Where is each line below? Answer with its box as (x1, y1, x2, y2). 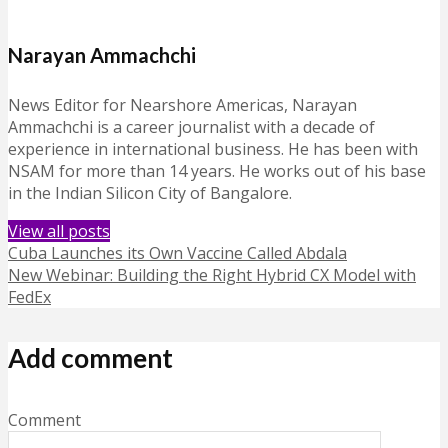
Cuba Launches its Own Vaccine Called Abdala (8, 241, 347, 264)
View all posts (8, 219, 110, 242)
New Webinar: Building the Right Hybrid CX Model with (8, 263, 416, 286)
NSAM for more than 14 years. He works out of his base (8, 159, 426, 182)
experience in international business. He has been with (8, 137, 418, 160)
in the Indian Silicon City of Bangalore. (8, 181, 292, 204)
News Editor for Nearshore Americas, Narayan (8, 93, 357, 116)
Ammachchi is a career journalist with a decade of (8, 115, 375, 138)
